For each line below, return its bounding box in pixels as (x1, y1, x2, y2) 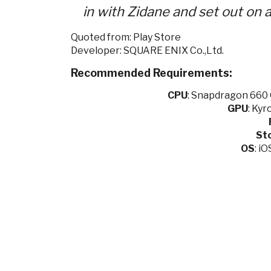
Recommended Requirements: (71, 67, 235, 79)
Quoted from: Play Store (71, 31, 181, 43)
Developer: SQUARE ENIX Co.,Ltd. (71, 45, 224, 56)
